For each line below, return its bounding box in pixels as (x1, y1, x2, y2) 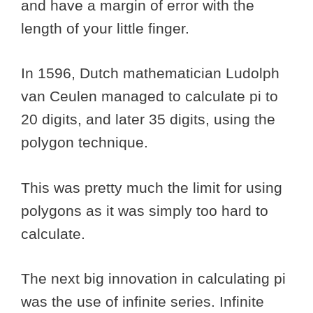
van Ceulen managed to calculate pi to (21, 88, 278, 105)
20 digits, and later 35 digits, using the (21, 111, 275, 128)
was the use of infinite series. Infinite (21, 293, 264, 310)
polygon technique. (21, 134, 152, 151)
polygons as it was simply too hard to (21, 202, 268, 219)
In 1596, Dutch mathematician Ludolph (21, 65, 279, 82)
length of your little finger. (21, 20, 194, 36)
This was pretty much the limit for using (21, 179, 282, 196)
